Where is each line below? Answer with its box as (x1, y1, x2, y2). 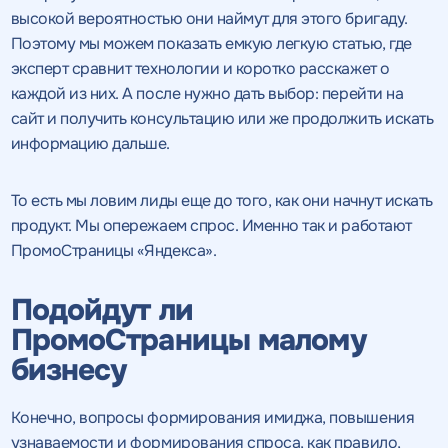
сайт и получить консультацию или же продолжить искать (10, 107, 434, 129)
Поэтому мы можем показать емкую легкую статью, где (10, 32, 412, 54)
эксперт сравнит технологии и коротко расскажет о (10, 57, 390, 79)
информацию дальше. (10, 132, 171, 154)
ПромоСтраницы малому (10, 320, 366, 359)
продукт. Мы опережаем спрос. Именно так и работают (10, 214, 412, 236)
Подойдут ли (10, 290, 193, 329)
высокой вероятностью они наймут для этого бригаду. (10, 7, 408, 29)
